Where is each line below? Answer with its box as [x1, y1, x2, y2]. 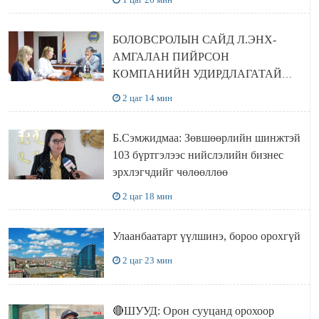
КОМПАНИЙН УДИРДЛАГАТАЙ [112, 68, 282, 80]
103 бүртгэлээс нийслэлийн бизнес [112, 149, 283, 162]
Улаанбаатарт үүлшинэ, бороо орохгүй [112, 230, 300, 243]
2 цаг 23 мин [122, 255, 172, 266]
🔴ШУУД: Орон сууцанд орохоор [112, 305, 274, 318]
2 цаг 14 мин [122, 93, 172, 104]
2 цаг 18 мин [122, 191, 172, 202]
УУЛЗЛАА [112, 85, 164, 98]
